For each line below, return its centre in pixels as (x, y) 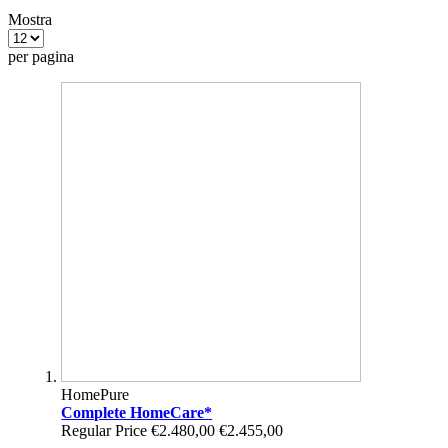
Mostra (30, 19)
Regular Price (104, 430)
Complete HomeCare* (137, 412)
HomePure (95, 394)
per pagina (41, 56)
